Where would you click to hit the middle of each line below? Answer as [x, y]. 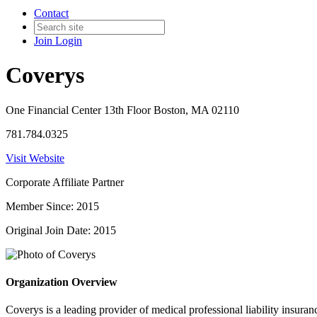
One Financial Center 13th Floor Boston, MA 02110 [122, 110]
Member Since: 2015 [52, 206]
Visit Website [35, 158]
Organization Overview [62, 282]
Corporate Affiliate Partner [65, 182]
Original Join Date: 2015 [61, 230]
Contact [51, 13]
